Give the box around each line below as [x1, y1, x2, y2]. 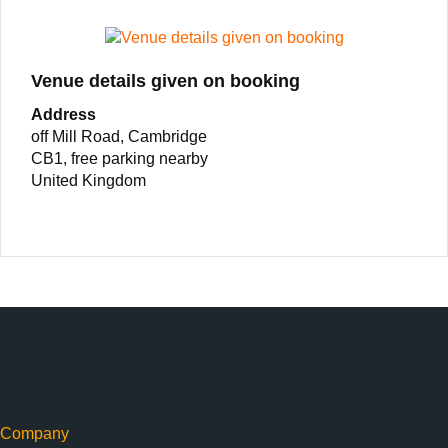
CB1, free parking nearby [31, 150, 208, 168]
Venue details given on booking [31, 71, 300, 92]
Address [31, 106, 96, 124]
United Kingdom [31, 172, 146, 190]
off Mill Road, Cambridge [31, 128, 207, 146]
